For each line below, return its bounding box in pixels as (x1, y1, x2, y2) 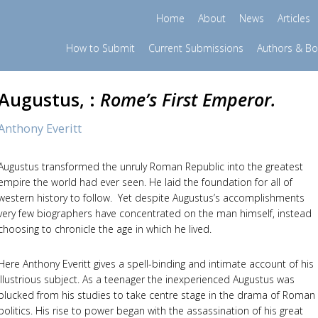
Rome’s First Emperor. (99, 87, 276, 111)
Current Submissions (148, 41, 243, 55)
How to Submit (65, 41, 135, 55)
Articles (277, 11, 310, 25)
